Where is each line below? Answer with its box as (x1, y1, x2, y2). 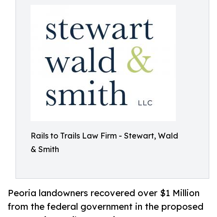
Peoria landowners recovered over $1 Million (8, 187, 200, 199)
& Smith (31, 144, 59, 154)
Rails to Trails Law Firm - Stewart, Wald (31, 131, 178, 140)
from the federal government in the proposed (8, 201, 203, 212)
